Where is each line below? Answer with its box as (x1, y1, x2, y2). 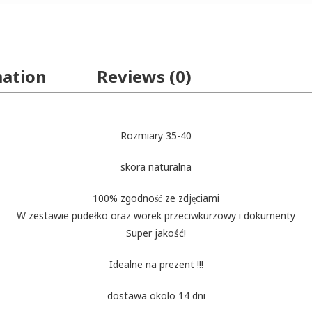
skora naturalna (120, 160, 192, 173)
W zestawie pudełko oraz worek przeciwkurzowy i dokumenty (17, 209, 295, 222)
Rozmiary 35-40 (120, 129, 192, 142)
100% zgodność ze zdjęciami (93, 192, 219, 205)
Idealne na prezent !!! (109, 258, 203, 271)
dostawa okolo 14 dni (107, 289, 205, 302)
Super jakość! (126, 226, 186, 240)
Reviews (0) (97, 65, 192, 88)
